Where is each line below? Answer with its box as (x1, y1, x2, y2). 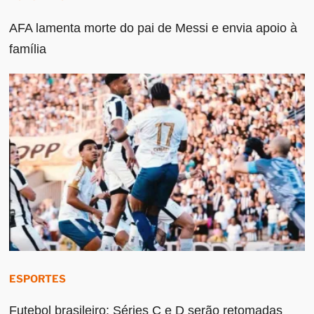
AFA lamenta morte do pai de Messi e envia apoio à (9, 20, 298, 35)
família (9, 41, 47, 56)
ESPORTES (9, 273, 67, 285)
